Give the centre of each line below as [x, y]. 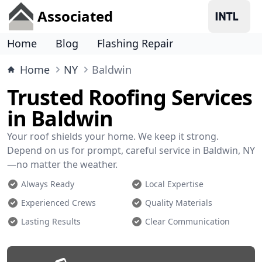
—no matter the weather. [62, 164]
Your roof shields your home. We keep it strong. [113, 136]
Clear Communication [187, 221]
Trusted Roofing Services [130, 97]
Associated [75, 16]
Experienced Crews [58, 203]
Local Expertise [174, 184]
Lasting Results [51, 221]
